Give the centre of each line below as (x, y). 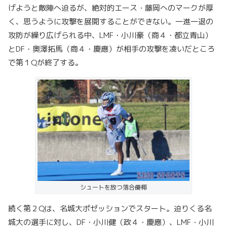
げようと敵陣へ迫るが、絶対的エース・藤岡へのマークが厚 (111, 8)
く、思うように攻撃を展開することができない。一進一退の (111, 22)
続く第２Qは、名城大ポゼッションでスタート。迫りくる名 (110, 209)
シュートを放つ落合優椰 (113, 187)
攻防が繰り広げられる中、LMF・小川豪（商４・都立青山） (110, 35)
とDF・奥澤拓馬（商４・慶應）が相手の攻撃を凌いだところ (111, 49)
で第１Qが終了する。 (45, 63)
